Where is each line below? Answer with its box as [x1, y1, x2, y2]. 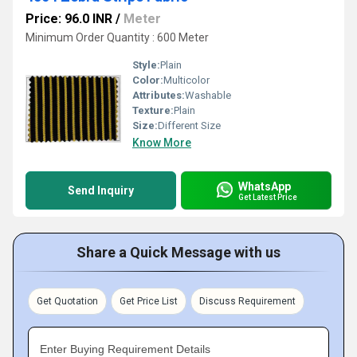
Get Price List [120, 296, 178, 307]
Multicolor [163, 74, 210, 86]
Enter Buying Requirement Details [40, 343, 210, 355]
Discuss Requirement [199, 296, 296, 307]
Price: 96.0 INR [25, 11, 112, 26]
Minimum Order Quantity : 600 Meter [25, 31, 209, 44]
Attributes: [132, 89, 185, 101]
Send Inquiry [68, 184, 134, 197]
